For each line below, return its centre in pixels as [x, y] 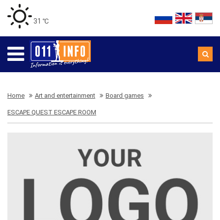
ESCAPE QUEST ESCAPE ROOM [52, 112]
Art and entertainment [65, 96]
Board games [125, 96]
